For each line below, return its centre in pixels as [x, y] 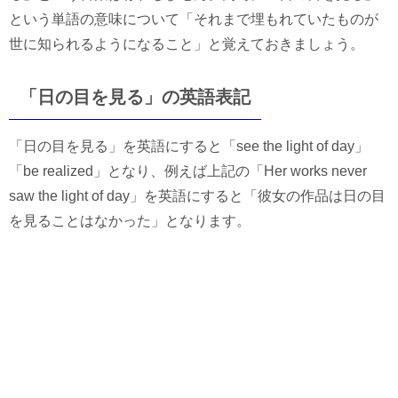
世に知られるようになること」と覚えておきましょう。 [187, 44]
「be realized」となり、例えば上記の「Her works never [188, 171]
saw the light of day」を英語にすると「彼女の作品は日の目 [197, 195]
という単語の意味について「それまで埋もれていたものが [194, 19]
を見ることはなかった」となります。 [130, 220]
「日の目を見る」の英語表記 [135, 96]
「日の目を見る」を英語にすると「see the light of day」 [189, 146]
